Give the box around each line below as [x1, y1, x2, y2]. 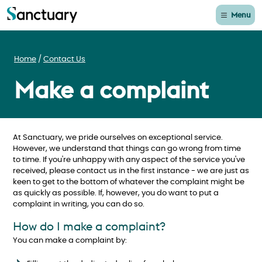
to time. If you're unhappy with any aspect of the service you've [13, 156, 245, 164]
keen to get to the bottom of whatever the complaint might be [13, 178, 244, 186]
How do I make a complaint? [13, 218, 166, 233]
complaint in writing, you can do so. [13, 201, 144, 208]
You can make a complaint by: [13, 236, 127, 244]
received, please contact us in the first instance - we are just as [13, 167, 249, 175]
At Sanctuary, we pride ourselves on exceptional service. [13, 134, 223, 142]
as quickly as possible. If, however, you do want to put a [13, 189, 219, 197]
